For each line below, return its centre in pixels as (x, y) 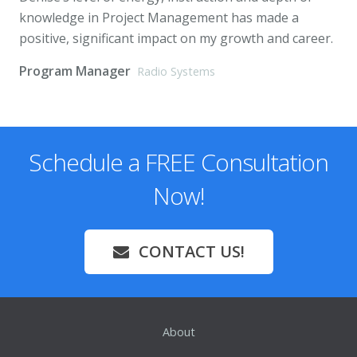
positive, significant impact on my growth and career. (176, 39)
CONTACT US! (191, 252)
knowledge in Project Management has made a (159, 18)
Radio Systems (176, 72)
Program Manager (75, 71)
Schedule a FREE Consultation (178, 163)
